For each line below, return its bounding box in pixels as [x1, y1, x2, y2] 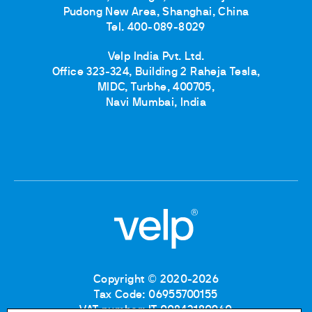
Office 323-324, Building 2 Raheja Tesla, [52, 68, 260, 77]
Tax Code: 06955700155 [94, 290, 218, 301]
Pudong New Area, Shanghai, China [63, 8, 249, 17]
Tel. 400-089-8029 [107, 23, 205, 33]
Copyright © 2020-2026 [93, 275, 219, 286]
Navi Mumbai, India [105, 98, 207, 108]
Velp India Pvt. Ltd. [107, 52, 205, 62]
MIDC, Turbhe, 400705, [97, 83, 215, 93]
